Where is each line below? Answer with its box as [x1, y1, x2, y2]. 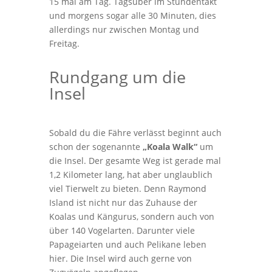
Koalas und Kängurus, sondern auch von [49, 211, 214, 222]
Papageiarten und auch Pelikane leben [49, 239, 206, 250]
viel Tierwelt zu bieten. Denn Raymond [49, 183, 206, 194]
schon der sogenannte [49, 141, 143, 152]
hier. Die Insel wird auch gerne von [49, 253, 192, 264]
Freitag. [49, 38, 80, 49]
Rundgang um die [49, 66, 186, 88]
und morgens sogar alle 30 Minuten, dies [49, 10, 216, 21]
